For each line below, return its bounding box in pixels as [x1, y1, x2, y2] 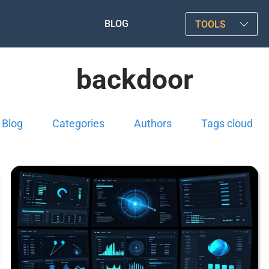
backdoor [76, 63, 193, 95]
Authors [133, 117, 172, 130]
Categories [52, 117, 104, 130]
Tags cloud [201, 117, 253, 130]
